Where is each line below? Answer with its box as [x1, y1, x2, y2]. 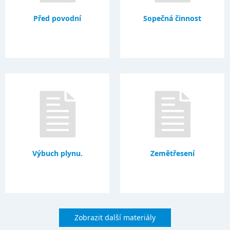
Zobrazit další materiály [74, 212, 156, 222]
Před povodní [33, 13, 82, 23]
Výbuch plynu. [32, 148, 83, 158]
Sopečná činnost [143, 13, 202, 23]
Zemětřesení [150, 148, 195, 158]
